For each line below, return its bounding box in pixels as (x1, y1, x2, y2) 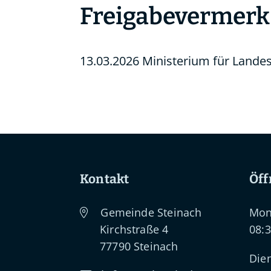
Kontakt (80, 171, 129, 187)
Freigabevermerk (80, 2, 270, 30)
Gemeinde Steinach (97, 205, 202, 220)
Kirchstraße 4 (100, 222, 169, 237)
